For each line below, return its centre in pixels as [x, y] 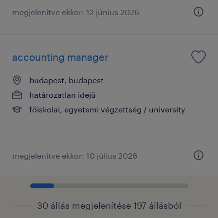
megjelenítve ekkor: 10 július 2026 [75, 155]
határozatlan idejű [63, 94]
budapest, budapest [66, 80]
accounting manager [60, 57]
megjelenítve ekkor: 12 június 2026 [76, 12]
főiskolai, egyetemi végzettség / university [107, 109]
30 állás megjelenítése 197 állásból [109, 205]
